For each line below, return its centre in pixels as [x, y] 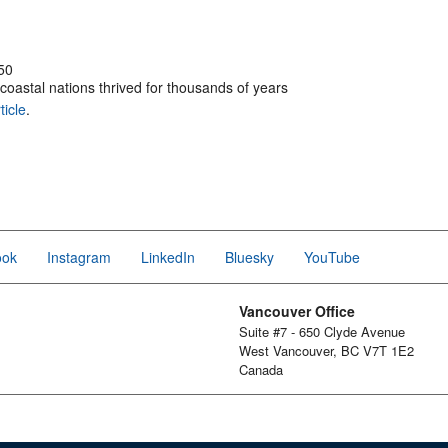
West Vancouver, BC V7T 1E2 [326, 350]
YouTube [332, 257]
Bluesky [249, 257]
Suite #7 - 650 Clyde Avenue [322, 331]
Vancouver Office [297, 311]
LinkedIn [168, 257]
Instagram [79, 257]
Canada [261, 369]
